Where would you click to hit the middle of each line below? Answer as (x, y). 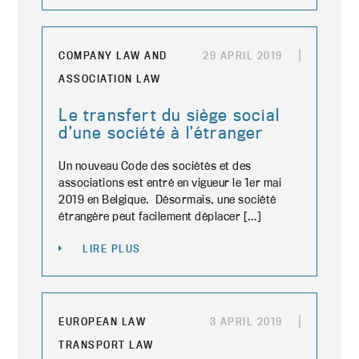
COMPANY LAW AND (113, 55)
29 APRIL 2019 (243, 55)
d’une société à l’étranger (161, 132)
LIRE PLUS (112, 248)
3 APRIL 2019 (246, 321)
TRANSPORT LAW (106, 345)
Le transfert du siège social (169, 115)
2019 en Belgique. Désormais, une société (167, 199)
